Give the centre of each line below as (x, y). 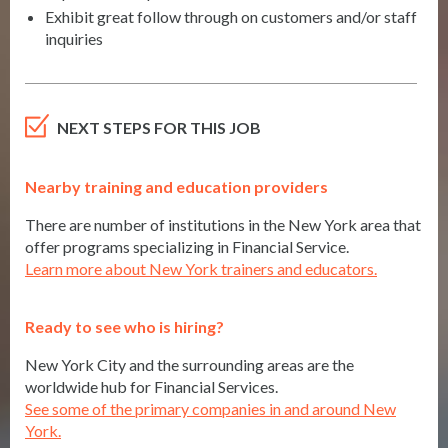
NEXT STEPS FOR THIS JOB (159, 128)
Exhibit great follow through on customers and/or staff (231, 17)
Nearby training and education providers (176, 187)
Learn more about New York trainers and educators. (201, 269)
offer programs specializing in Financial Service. (187, 247)
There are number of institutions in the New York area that (223, 225)
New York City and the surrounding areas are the (189, 365)
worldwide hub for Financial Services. (151, 387)
